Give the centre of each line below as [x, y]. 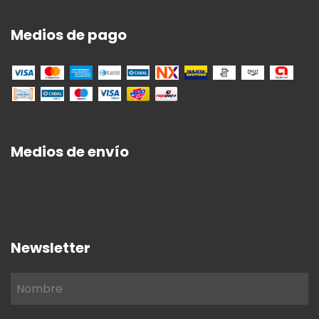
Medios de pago [69, 35]
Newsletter [51, 247]
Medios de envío [70, 152]
